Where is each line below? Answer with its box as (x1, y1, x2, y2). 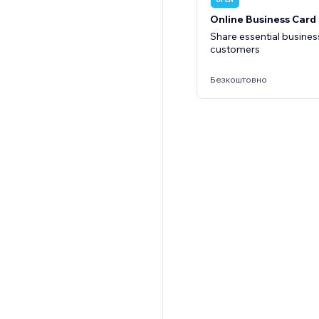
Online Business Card (210, 13, 316, 26)
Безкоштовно (210, 73, 267, 85)
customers (210, 43, 260, 56)
